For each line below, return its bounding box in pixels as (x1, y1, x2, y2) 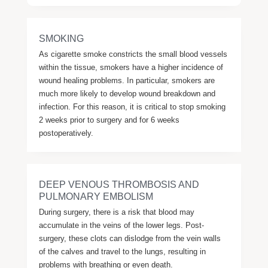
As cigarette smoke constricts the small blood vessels (38, 50, 227, 59)
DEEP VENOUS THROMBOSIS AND (38, 179, 199, 190)
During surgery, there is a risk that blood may (38, 208, 194, 217)
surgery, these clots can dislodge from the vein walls (38, 234, 221, 243)
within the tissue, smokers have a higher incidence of (38, 63, 223, 72)
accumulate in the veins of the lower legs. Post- (38, 221, 204, 230)
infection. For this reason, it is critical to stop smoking (38, 102, 226, 111)
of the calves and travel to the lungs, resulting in (38, 247, 206, 256)
